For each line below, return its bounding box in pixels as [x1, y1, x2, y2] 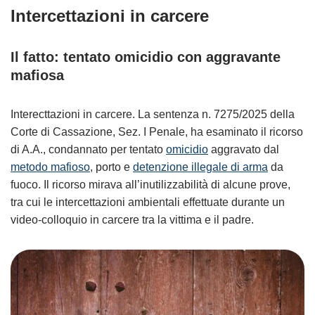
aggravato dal [208, 143, 279, 155]
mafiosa [11, 67, 64, 83]
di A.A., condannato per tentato [11, 143, 166, 155]
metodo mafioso [11, 161, 90, 173]
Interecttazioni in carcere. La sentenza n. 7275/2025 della [11, 108, 295, 120]
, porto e [90, 161, 133, 173]
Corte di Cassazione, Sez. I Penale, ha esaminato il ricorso [11, 126, 303, 138]
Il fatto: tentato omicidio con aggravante [11, 49, 281, 65]
